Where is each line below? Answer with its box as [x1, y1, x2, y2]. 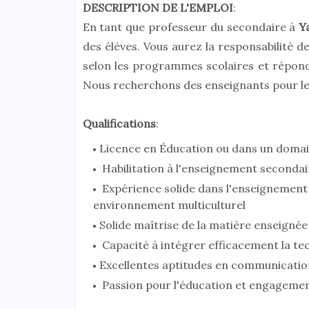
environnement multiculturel [92, 198, 246, 212]
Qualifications [82, 117, 156, 131]
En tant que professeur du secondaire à [82, 20, 299, 34]
